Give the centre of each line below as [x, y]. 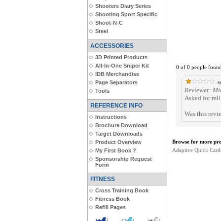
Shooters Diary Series [123, 6]
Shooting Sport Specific [126, 14]
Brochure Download [121, 125]
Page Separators [116, 82]
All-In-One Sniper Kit [122, 66]
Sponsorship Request [124, 159]
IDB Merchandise [117, 74]
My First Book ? [116, 150]
